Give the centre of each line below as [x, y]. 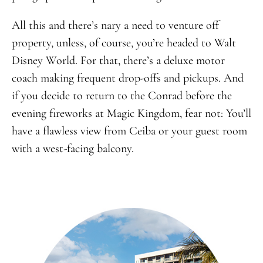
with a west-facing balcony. [73, 148]
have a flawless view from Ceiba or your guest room [129, 131]
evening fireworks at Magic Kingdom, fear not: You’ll [131, 113]
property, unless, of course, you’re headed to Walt [124, 43]
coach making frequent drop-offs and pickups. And [127, 78]
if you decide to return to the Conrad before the [122, 95]
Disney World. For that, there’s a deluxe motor [118, 60]
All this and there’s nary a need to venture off [115, 25]
